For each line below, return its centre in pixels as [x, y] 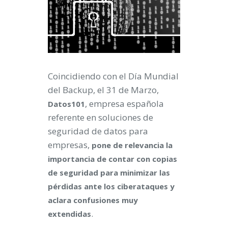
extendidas [69, 214]
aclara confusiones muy [93, 200]
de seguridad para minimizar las [109, 173]
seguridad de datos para [98, 131]
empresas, [70, 145]
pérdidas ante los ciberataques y [111, 186]
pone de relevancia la [132, 145]
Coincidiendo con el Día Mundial [113, 76]
